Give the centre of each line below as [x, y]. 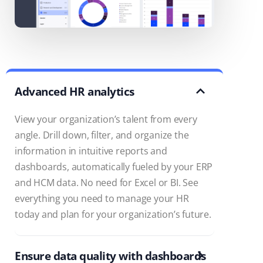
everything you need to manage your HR [102, 199]
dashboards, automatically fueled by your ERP [114, 167]
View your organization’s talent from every [106, 119]
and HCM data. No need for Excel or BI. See [107, 183]
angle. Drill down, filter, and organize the [102, 135]
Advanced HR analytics [75, 92]
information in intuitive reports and [91, 151]
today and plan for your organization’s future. [113, 215]
